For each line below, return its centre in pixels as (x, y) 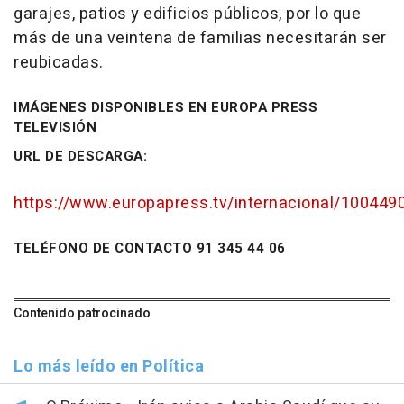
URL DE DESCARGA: (80, 156)
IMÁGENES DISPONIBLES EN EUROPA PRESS (165, 108)
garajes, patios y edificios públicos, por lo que (187, 14)
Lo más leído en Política (109, 367)
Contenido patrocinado (82, 314)
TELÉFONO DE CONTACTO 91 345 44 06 (150, 248)
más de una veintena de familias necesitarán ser (200, 39)
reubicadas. (59, 63)
